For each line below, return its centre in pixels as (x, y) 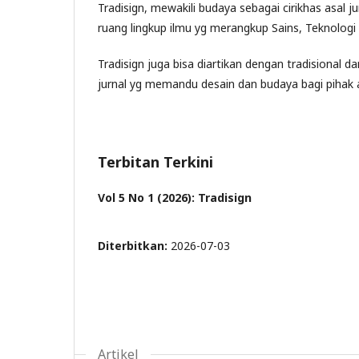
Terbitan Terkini (155, 162)
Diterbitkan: (134, 246)
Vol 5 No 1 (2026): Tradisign (175, 198)
